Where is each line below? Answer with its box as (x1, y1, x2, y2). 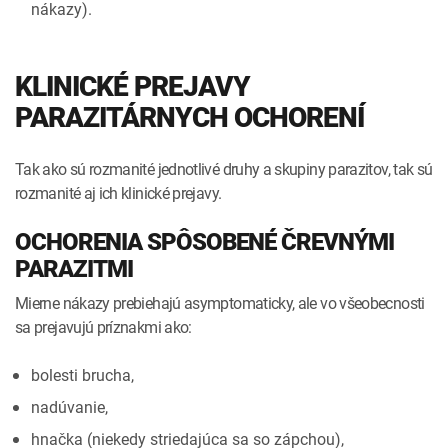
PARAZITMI (15, 254, 133, 283)
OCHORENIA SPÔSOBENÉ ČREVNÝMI (15, 227, 394, 256)
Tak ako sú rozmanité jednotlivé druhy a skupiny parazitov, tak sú (15, 157, 433, 180)
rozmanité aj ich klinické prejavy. (15, 181, 222, 204)
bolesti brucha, (31, 363, 134, 386)
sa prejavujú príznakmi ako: (15, 315, 192, 338)
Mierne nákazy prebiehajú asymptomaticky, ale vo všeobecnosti (15, 291, 425, 314)
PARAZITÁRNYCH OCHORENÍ (15, 100, 364, 134)
